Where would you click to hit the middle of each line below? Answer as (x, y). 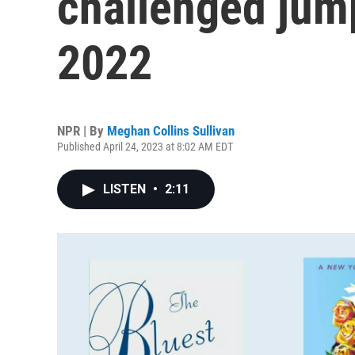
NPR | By (82, 131)
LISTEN (126, 189)
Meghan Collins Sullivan (171, 131)
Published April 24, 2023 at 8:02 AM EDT (145, 147)
